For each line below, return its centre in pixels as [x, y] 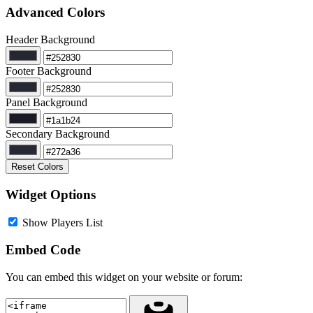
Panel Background [46, 102]
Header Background [50, 39]
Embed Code [43, 250]
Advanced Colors [55, 13]
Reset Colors [37, 166]
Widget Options [51, 194]
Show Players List [63, 223]
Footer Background [49, 71]
